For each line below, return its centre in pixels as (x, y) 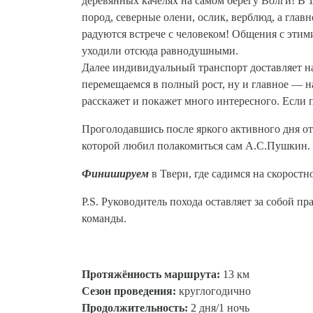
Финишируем (115, 174)
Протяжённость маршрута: (151, 274)
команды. (104, 218)
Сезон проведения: (129, 291)
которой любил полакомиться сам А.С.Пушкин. (196, 146)
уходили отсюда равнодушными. (160, 51)
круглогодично (213, 291)
